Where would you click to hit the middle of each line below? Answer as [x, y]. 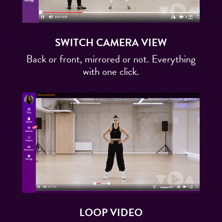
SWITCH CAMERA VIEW [111, 43]
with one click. [111, 72]
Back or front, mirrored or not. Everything [111, 59]
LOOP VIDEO [111, 213]
